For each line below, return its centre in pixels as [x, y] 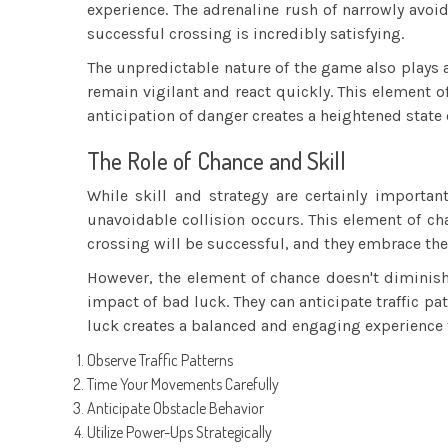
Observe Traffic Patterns [160, 359]
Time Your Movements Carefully [183, 383]
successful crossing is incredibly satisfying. [245, 33]
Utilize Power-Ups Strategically [179, 431]
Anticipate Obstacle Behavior [175, 407]
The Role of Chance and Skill [216, 160]
